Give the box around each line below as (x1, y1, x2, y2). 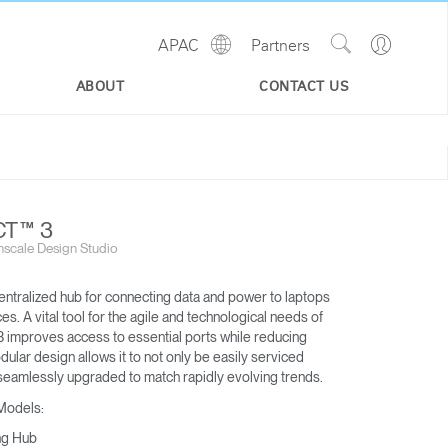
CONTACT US (259, 81, 349, 94)
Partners (251, 38, 310, 54)
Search (329, 53, 377, 68)
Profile (390, 71, 435, 86)
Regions (230, 53, 287, 68)
